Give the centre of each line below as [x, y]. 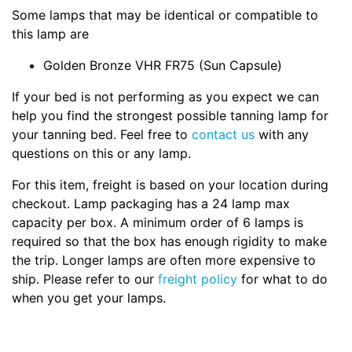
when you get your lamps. [89, 297]
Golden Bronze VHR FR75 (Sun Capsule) [163, 65]
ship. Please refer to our [85, 279]
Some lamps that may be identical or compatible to [165, 15]
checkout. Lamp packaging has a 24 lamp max [151, 203]
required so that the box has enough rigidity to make [169, 241]
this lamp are [50, 33]
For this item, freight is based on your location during [170, 184]
